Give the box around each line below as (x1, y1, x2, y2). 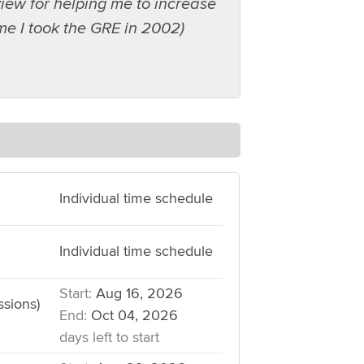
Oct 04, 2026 (86, 307, 178, 324)
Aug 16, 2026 (91, 285, 183, 302)
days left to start (58, 329, 159, 346)
